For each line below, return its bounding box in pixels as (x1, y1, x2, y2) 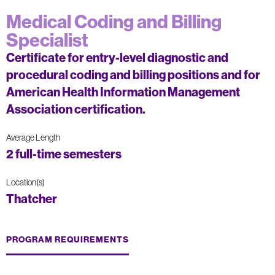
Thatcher (6, 190, 57, 206)
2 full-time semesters (6, 145, 122, 161)
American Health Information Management (6, 83, 240, 99)
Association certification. (6, 101, 145, 117)
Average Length (6, 131, 60, 143)
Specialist (6, 28, 88, 52)
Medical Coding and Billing (6, 9, 222, 33)
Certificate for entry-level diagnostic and (6, 49, 228, 65)
